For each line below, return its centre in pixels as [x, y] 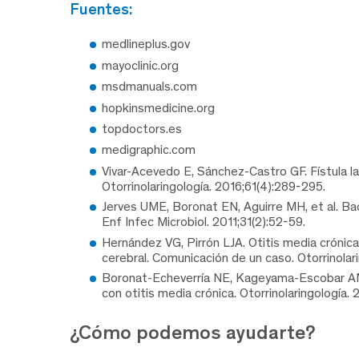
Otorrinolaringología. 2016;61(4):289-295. [214, 186]
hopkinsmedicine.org [158, 107]
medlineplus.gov [146, 44]
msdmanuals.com [149, 87]
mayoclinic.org [140, 65]
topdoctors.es [142, 129]
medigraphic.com [149, 150]
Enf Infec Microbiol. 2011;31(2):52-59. [204, 222]
